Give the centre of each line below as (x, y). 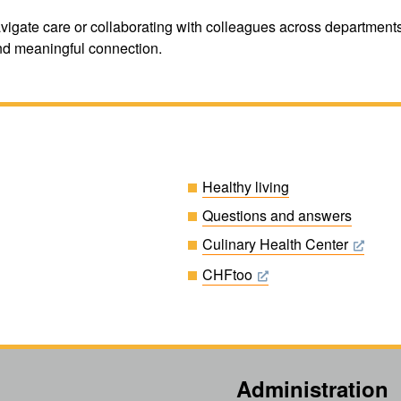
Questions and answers (277, 216)
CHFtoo (227, 275)
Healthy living (246, 187)
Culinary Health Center (275, 244)
